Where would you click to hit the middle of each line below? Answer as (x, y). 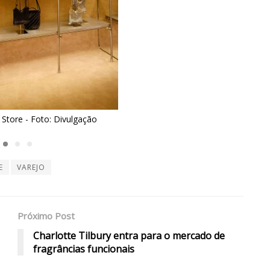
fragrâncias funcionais (84, 249)
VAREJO (31, 167)
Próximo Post (46, 215)
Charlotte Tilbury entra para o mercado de (129, 235)
